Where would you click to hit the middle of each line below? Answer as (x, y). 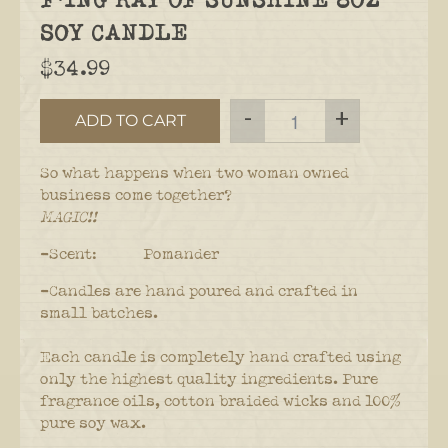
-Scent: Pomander (129, 254)
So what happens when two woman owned (194, 173)
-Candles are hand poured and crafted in (199, 291)
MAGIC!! (68, 217)
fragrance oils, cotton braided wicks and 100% (220, 401)
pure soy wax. (93, 423)
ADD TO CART (130, 120)
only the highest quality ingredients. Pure (209, 379)
